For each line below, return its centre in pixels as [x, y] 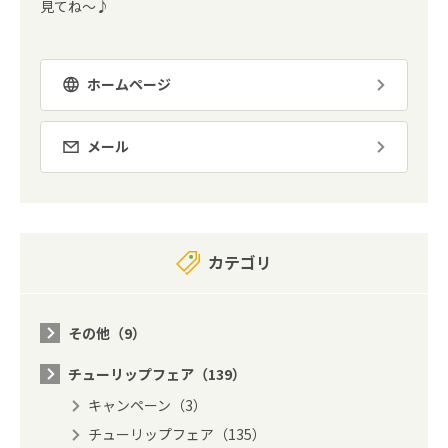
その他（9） [107, 332]
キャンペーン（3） [147, 404]
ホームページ [129, 83]
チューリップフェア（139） [157, 373]
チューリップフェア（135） [177, 433]
